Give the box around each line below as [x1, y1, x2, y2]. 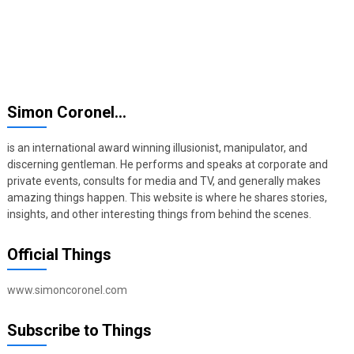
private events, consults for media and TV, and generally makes [6, 175, 321, 188]
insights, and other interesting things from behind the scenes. [6, 208, 311, 221]
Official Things [6, 245, 111, 265]
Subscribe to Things [6, 321, 152, 341]
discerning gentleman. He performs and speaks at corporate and [6, 158, 328, 171]
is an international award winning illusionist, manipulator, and [6, 141, 307, 155]
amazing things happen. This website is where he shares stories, [6, 191, 327, 205]
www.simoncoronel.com [6, 284, 127, 297]
